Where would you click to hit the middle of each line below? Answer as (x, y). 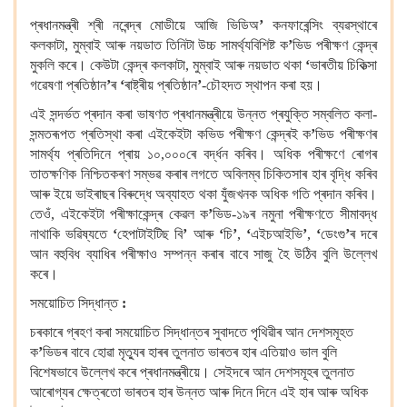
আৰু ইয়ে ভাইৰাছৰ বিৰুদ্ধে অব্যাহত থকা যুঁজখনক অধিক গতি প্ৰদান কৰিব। (203, 194)
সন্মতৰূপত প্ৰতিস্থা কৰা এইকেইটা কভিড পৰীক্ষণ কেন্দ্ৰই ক (171, 134)
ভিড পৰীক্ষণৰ (346, 134)
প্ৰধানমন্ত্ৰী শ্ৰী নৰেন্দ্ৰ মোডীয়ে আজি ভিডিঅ (144, 25)
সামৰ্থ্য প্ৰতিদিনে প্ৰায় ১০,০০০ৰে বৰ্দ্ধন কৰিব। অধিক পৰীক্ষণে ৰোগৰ (203, 154)
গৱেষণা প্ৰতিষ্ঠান (68, 85)
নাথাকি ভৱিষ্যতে (72, 234)
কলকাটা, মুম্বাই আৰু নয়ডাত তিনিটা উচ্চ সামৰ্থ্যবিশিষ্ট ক (159, 45)
